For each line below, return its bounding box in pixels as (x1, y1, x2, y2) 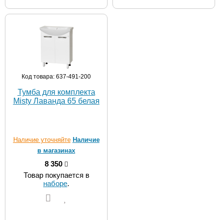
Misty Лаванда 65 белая (13, 97, 100, 105)
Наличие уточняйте (13, 136, 71, 143)
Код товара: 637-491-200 (22, 73, 91, 80)
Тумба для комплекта (17, 88, 95, 96)
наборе (43, 179, 67, 188)
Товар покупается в (23, 171, 89, 179)
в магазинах (37, 147, 75, 154)
